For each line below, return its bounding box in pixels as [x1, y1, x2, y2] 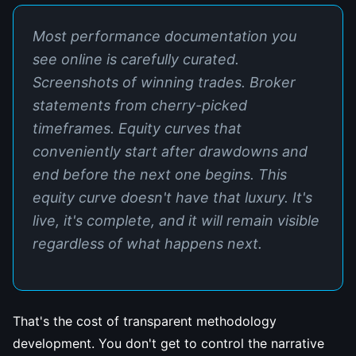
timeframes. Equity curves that [33, 120, 242, 137]
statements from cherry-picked [33, 97, 247, 114]
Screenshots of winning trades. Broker [33, 74, 296, 91]
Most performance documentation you [33, 28, 296, 44]
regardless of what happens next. [33, 235, 262, 252]
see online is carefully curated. [33, 51, 239, 68]
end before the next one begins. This [33, 166, 287, 183]
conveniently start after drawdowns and [33, 143, 308, 160]
